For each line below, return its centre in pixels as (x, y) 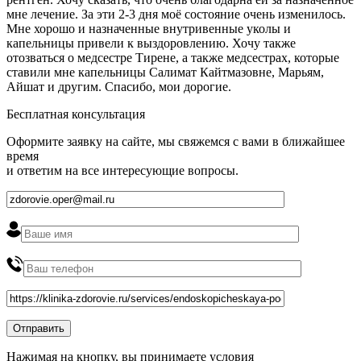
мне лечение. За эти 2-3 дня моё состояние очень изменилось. (176, 14)
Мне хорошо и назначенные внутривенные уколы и (149, 28)
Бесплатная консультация (76, 114)
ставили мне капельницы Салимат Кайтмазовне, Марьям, (165, 72)
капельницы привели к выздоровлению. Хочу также (151, 43)
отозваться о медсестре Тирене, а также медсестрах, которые (173, 57)
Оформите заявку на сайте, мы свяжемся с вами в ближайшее (176, 141)
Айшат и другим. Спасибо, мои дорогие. (119, 86)
